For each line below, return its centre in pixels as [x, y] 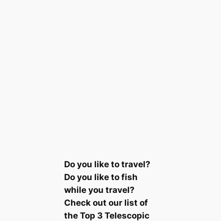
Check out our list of [106, 203]
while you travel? [99, 190]
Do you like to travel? [107, 164]
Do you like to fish [101, 177]
